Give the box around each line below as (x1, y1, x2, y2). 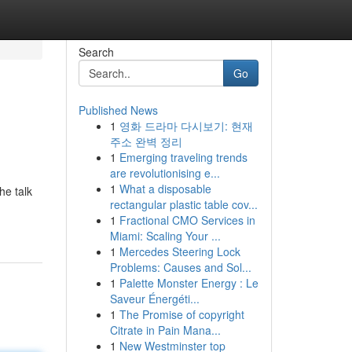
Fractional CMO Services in (119, 212, 255, 228)
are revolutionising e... (109, 165, 220, 181)
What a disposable (119, 181, 211, 196)
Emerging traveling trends (119, 149, 247, 165)
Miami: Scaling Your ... (109, 228, 221, 244)
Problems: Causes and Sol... (109, 259, 251, 275)
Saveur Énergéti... (109, 291, 200, 306)
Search (78, 44, 114, 60)
